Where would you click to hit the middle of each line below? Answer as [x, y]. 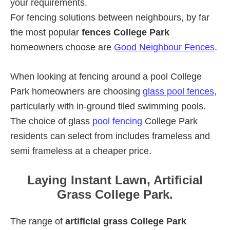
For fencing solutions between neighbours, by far [110, 17]
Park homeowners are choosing [76, 91]
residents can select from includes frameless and [110, 136]
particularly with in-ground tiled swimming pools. [108, 106]
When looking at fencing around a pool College [106, 76]
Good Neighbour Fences [164, 47]
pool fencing [117, 121]
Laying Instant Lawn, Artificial [115, 180]
